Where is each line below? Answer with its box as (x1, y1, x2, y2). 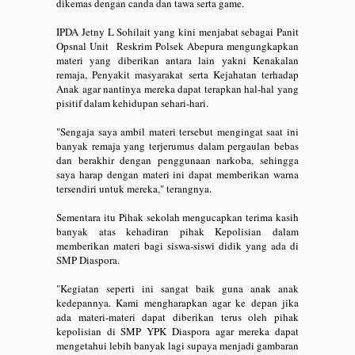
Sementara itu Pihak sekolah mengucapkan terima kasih (56, 209, 299, 224)
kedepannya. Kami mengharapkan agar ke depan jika (56, 295, 299, 310)
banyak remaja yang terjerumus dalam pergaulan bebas (56, 138, 299, 153)
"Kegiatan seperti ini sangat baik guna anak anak (56, 281, 299, 296)
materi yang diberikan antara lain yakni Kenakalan (56, 52, 299, 67)
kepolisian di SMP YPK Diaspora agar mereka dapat (56, 323, 299, 338)
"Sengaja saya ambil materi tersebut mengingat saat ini (56, 124, 299, 139)
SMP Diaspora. (56, 252, 120, 267)
